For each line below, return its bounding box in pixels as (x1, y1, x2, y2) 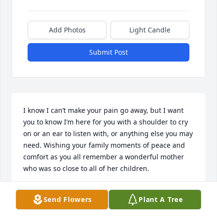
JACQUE (23, 186, 49, 196)
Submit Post (89, 47, 128, 57)
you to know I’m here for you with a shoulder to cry (23, 117, 188, 127)
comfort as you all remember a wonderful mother (23, 152, 184, 162)
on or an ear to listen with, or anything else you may (23, 129, 193, 139)
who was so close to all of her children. (23, 164, 149, 173)
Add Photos (48, 25, 86, 35)
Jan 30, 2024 (23, 196, 62, 205)
